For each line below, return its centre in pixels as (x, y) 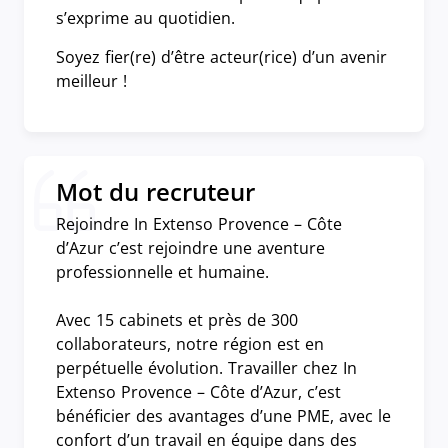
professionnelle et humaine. (162, 271)
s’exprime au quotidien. (145, 17)
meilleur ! (91, 80)
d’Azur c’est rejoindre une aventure (190, 247)
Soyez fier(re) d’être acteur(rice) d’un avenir (221, 56)
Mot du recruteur (155, 191)
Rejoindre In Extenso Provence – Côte (199, 223)
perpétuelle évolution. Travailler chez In (206, 367)
